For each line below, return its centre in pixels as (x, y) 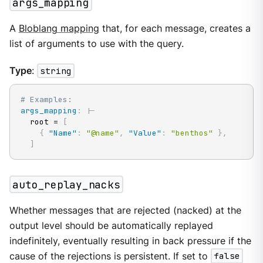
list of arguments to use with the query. (96, 43)
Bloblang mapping (59, 28)
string (55, 70)
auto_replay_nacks (66, 184)
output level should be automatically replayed (111, 225)
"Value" (145, 133)
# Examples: (46, 100)
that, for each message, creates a (175, 28)
